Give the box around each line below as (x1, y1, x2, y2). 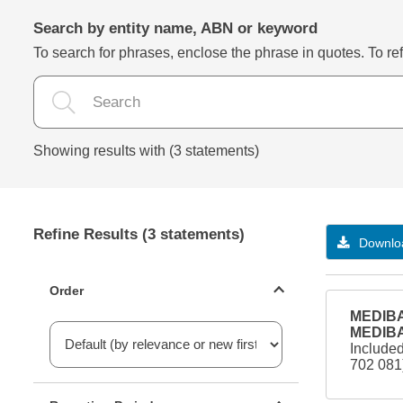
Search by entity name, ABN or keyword (33, 20, 318, 37)
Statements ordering (32, 267, 161, 282)
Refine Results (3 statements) (33, 226, 245, 243)
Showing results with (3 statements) (33, 143, 259, 158)
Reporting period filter (32, 382, 170, 398)
